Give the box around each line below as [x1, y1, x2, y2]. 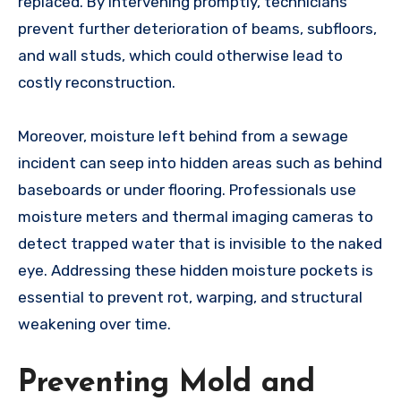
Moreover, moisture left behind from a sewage [18, 127, 348, 146]
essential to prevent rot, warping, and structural [18, 288, 363, 307]
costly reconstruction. [18, 73, 175, 92]
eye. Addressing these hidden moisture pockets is [18, 261, 373, 280]
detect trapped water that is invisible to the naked [18, 235, 382, 253]
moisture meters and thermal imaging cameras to [18, 208, 373, 226]
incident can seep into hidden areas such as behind [18, 154, 382, 173]
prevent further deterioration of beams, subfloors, [18, 20, 377, 38]
